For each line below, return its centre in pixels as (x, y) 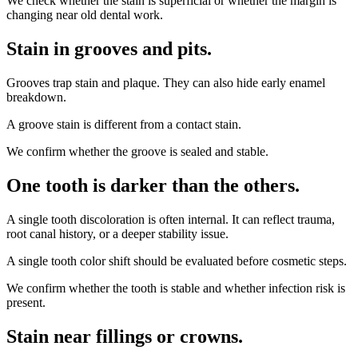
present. (26, 302)
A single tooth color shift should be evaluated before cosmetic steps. (177, 261)
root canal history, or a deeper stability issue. (117, 233)
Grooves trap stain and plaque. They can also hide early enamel (166, 82)
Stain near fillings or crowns (122, 336)
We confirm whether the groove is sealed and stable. (137, 151)
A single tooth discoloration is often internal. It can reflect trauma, (171, 219)
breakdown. (36, 97)
